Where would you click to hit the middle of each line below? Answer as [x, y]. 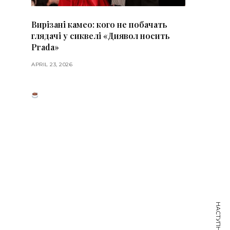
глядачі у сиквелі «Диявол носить [101, 36]
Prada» [45, 47]
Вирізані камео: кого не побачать [99, 25]
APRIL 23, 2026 [52, 65]
